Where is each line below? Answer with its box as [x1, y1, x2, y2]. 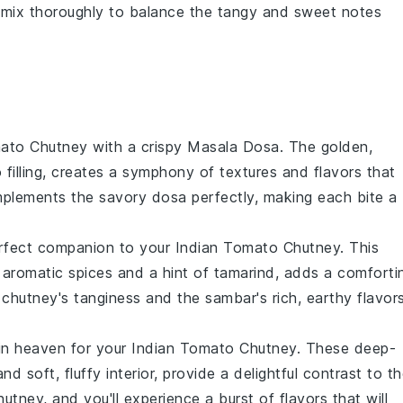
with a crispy [87, 138, 187, 156]
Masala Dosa [187, 138, 280, 156]
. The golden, [279, 138, 372, 156]
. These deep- [296, 339, 396, 357]
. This [340, 238, 379, 256]
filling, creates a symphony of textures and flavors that [2, 163, 396, 181]
